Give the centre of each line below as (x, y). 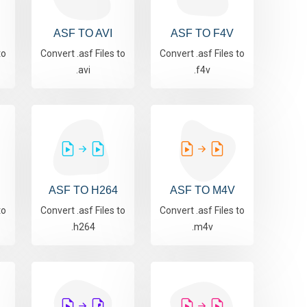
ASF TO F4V (202, 34)
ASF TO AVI (83, 34)
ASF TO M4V (202, 191)
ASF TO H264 (83, 191)
